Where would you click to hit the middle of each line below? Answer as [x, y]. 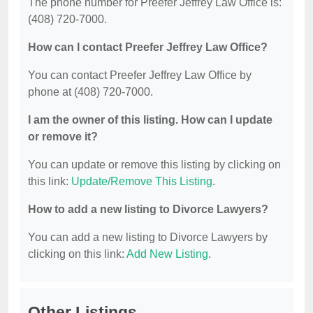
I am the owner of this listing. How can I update [150, 120]
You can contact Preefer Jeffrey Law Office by [140, 75]
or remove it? [63, 137]
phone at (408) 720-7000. [90, 92]
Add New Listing [167, 254]
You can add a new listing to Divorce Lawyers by [148, 238]
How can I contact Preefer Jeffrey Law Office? [148, 48]
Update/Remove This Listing [142, 182]
